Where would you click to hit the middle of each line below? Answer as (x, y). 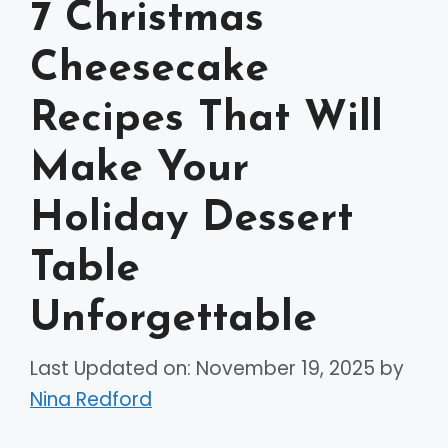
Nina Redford (91, 399)
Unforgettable (173, 320)
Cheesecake (149, 70)
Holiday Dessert (191, 220)
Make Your (139, 170)
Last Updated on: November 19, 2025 (202, 368)
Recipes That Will (206, 120)
